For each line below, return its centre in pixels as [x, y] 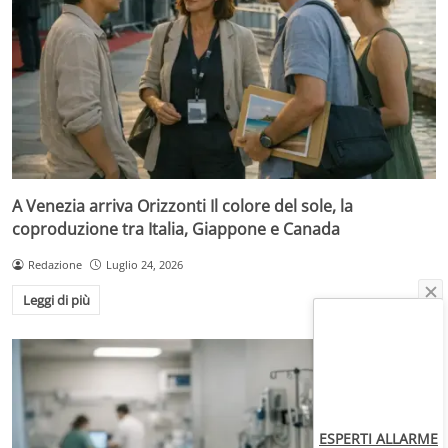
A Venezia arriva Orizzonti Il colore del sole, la [182, 205]
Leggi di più [56, 300]
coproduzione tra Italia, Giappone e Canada [176, 228]
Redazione [54, 264]
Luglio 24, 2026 [144, 264]
